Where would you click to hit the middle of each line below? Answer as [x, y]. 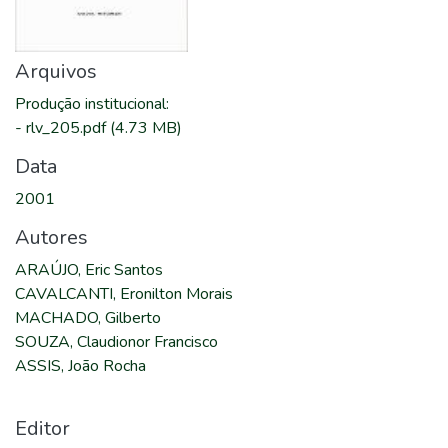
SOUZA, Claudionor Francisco [116, 342]
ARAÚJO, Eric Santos [89, 270]
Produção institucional [90, 104]
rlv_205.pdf [68, 128]
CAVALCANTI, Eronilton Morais [124, 294]
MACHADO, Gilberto [88, 318]
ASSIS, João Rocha [80, 366]
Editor [42, 428]
